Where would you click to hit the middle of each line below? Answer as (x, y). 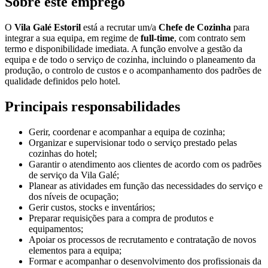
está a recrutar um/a (120, 27)
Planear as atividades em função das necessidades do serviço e (146, 185)
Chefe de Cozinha (195, 27)
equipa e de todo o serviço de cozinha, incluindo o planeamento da (130, 59)
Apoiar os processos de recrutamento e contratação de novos (142, 239)
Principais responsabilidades (92, 106)
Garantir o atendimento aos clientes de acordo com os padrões (145, 164)
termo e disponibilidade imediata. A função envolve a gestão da (124, 48)
